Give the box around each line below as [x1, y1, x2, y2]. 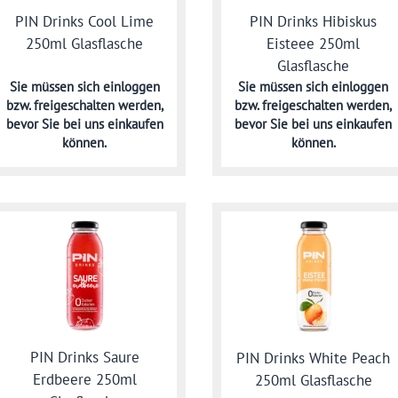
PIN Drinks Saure [29, 347, 139, 368]
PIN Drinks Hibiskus [250, 12, 378, 31]
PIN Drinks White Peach [236, 347, 391, 368]
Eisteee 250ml [267, 34, 361, 53]
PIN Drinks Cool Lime [15, 12, 155, 32]
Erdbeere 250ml [32, 370, 137, 390]
